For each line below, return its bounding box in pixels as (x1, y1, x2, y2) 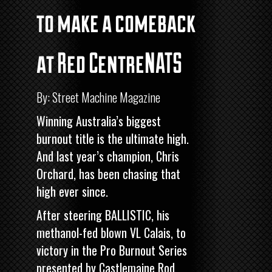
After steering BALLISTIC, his (36, 205, 169, 224)
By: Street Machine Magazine (36, 87, 160, 106)
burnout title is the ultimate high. (36, 129, 189, 148)
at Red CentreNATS (36, 46, 182, 78)
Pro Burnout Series (100, 240, 187, 259)
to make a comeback (36, 5, 195, 38)
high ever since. (36, 182, 108, 200)
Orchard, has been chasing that (36, 164, 180, 183)
